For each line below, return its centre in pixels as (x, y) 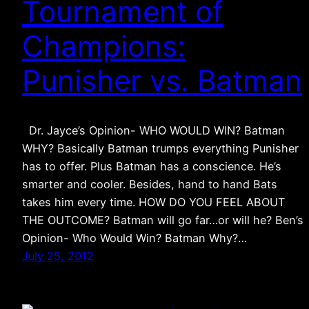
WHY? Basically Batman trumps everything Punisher (160, 149)
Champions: (104, 46)
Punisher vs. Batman (162, 80)
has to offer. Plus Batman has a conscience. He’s (152, 167)
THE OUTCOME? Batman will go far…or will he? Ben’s (163, 220)
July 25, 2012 (58, 256)
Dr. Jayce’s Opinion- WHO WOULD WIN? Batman (153, 131)
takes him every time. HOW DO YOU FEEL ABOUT (153, 202)
